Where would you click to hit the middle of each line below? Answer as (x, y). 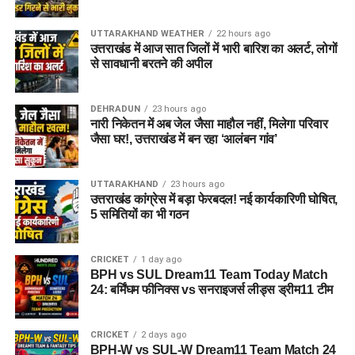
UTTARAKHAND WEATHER (147, 34)
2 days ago (163, 335)
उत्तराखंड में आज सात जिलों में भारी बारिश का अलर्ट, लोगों (214, 49)
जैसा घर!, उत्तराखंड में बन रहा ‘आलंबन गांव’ (183, 139)
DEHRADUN (115, 109)
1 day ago (161, 260)
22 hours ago (243, 34)
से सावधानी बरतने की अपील (151, 64)
